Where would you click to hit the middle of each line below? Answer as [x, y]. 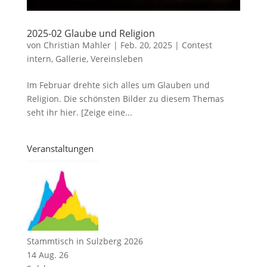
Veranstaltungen [60, 148]
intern [39, 58]
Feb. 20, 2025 [146, 45]
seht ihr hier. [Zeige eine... [79, 112]
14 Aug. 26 [47, 254]
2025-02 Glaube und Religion [91, 33]
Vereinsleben [117, 58]
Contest [197, 45]
